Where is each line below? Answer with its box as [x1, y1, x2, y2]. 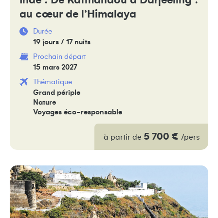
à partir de [103, 133, 144, 141]
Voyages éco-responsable [33, 108, 122, 116]
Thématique [33, 78, 72, 86]
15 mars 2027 [33, 63, 77, 71]
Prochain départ [33, 53, 86, 60]
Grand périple [33, 89, 80, 96]
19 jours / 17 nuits [33, 38, 91, 46]
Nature [33, 98, 56, 106]
